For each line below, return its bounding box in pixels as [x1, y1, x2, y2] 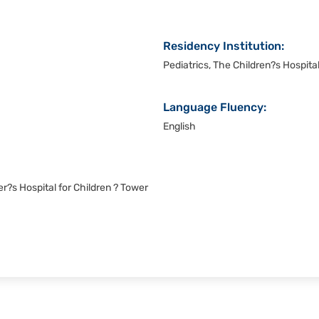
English [163, 122, 196, 132]
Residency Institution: [163, 41, 284, 53]
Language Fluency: [163, 103, 266, 114]
